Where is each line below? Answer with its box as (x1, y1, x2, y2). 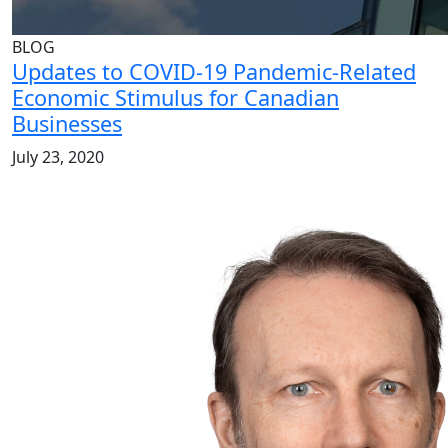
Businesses (12, 109, 122, 139)
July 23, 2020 (12, 146, 104, 169)
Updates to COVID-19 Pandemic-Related (12, 57, 416, 87)
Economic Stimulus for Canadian (12, 83, 339, 113)
